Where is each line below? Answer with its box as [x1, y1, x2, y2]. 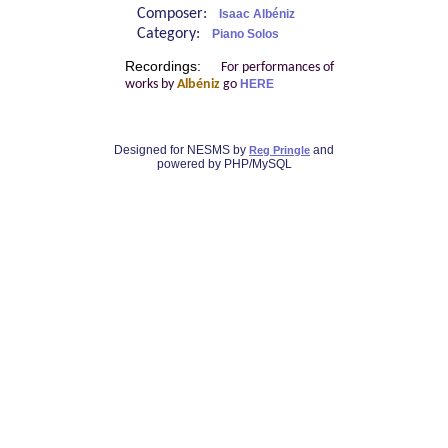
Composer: [136, 6, 219, 23]
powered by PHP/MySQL [156, 157, 292, 172]
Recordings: [124, 59, 205, 75]
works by [124, 78, 177, 92]
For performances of [220, 61, 334, 75]
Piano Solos [211, 27, 279, 42]
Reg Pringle [249, 144, 310, 157]
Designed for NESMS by [114, 143, 249, 158]
